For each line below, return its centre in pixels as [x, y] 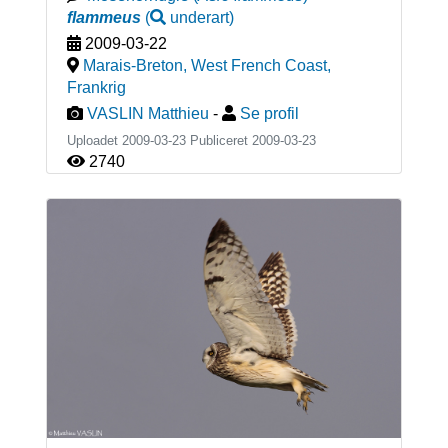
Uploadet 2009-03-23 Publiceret [159, 140]
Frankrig [96, 87]
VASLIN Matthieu [147, 113]
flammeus [103, 17]
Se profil [269, 113]
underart [199, 17]
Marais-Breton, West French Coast [204, 65]
